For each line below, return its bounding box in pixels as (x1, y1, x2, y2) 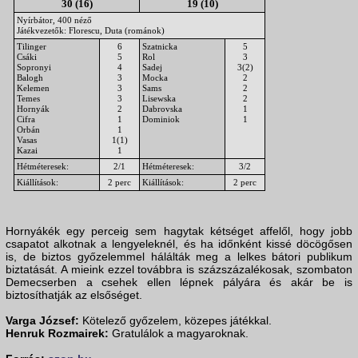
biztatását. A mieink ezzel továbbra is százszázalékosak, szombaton (6, 263, 352, 276)
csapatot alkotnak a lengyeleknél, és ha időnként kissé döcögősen (6, 237, 352, 251)
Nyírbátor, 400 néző (17, 15, 92, 26)
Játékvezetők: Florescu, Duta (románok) (17, 26, 165, 36)
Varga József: (6, 314, 79, 328)
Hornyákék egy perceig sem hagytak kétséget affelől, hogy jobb (6, 225, 352, 238)
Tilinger (17, 42, 46, 52)
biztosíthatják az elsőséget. (6, 288, 142, 302)
